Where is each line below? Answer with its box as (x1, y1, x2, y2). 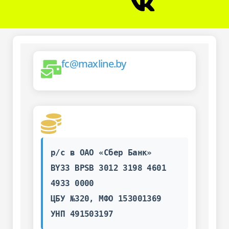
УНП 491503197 (51, 209, 113, 219)
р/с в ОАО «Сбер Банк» (51, 147, 152, 157)
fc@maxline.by (61, 56, 126, 71)
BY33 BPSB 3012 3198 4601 (51, 163, 167, 173)
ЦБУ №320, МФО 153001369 (51, 193, 162, 203)
